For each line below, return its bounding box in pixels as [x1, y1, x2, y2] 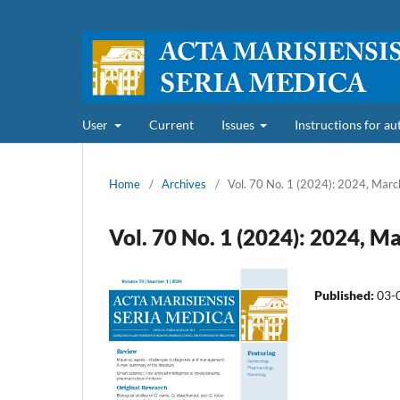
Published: [314, 287, 377, 303]
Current [148, 116, 194, 132]
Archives [162, 176, 206, 191]
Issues [221, 116, 257, 132]
